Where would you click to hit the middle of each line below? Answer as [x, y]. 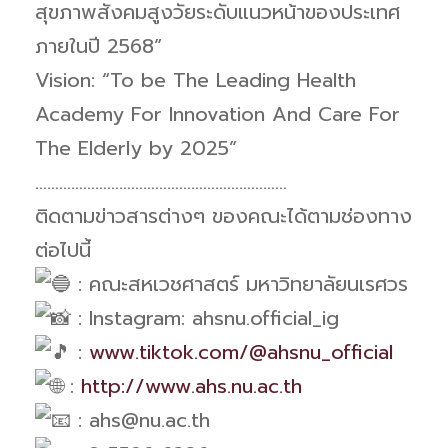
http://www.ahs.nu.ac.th [191, 385]
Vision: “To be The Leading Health [195, 79]
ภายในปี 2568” [98, 45]
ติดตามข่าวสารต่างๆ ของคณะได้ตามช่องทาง [223, 215]
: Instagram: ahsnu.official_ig [205, 317]
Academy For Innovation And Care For [217, 113]
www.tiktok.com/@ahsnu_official [241, 351]
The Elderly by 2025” [136, 147]
